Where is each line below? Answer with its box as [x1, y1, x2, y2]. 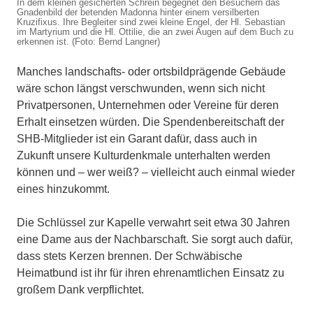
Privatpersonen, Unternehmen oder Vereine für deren [17, 99, 279, 112]
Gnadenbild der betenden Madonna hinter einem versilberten [17, 7, 259, 18]
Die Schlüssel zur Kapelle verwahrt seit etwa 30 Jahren [17, 217, 290, 229]
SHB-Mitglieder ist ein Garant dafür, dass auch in [17, 133, 257, 145]
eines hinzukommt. [17, 183, 110, 196]
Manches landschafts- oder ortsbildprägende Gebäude [17, 66, 286, 78]
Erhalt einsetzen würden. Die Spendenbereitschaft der [17, 116, 284, 129]
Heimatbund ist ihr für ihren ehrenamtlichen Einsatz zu [17, 267, 284, 279]
